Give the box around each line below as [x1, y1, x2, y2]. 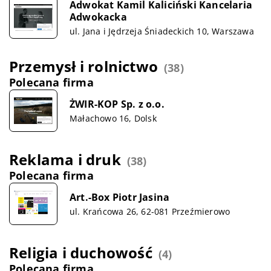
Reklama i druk [9, 149, 121, 169]
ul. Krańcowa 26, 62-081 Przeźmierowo [70, 205, 230, 217]
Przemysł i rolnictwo [9, 56, 158, 76]
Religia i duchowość [9, 243, 152, 263]
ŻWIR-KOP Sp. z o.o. [70, 97, 165, 111]
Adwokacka [70, 10, 127, 24]
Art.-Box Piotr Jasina [70, 190, 170, 204]
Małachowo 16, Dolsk [70, 112, 157, 124]
